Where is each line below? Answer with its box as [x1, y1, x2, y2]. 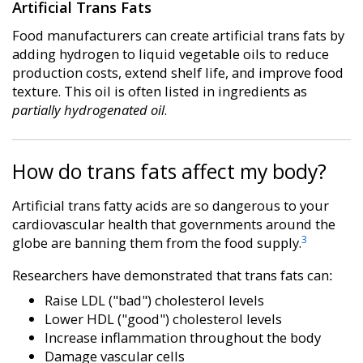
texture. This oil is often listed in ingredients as [12, 82, 307, 101]
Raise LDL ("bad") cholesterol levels [45, 290, 264, 310]
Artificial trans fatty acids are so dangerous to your [12, 196, 329, 215]
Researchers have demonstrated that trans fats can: [12, 265, 333, 284]
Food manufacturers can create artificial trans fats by [12, 26, 344, 45]
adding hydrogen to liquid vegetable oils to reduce [12, 45, 329, 64]
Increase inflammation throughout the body [45, 327, 321, 347]
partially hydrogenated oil [12, 100, 164, 120]
